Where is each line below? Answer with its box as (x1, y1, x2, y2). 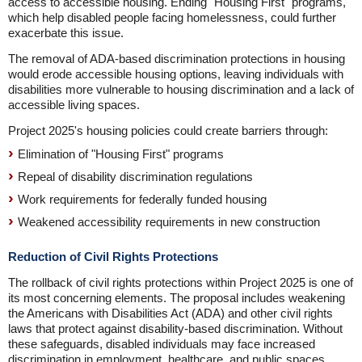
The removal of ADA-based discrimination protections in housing (8, 52, 345, 65)
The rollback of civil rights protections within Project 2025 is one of (8, 276, 353, 289)
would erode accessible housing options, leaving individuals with (8, 67, 343, 81)
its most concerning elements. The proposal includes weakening (8, 291, 345, 305)
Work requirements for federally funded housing (18, 192, 267, 206)
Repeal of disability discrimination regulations (18, 170, 253, 183)
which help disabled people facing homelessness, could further (8, 11, 336, 24)
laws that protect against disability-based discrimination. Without (8, 322, 343, 335)
